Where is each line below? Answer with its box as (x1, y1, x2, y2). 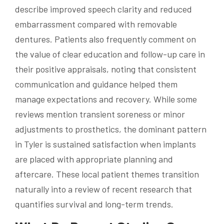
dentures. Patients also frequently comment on (15, 33, 196, 45)
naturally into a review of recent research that (15, 183, 192, 195)
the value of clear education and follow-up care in (15, 48, 205, 60)
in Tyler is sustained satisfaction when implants (15, 138, 196, 150)
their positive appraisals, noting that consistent (15, 63, 196, 75)
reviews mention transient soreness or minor (15, 108, 185, 120)
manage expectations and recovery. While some (15, 93, 197, 105)
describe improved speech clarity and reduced (15, 3, 192, 15)
